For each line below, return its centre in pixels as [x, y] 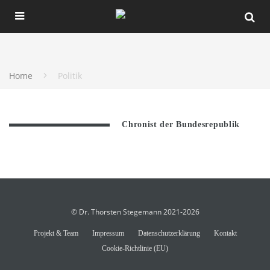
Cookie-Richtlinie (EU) [135, 248]
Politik [70, 76]
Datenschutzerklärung [169, 233]
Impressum [108, 233]
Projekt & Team [56, 233]
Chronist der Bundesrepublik [181, 124]
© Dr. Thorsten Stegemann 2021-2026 [135, 212]
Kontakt [225, 233]
